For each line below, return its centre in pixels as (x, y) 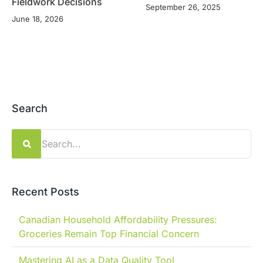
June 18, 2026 (38, 18)
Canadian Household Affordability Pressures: (118, 220)
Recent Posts (45, 192)
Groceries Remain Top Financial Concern (109, 234)
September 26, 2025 (183, 7)
